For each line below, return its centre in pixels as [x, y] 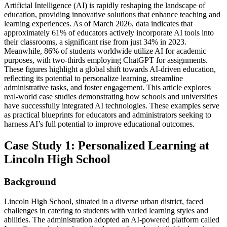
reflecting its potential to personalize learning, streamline [93, 79]
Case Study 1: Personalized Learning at [107, 146]
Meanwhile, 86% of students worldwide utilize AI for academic [105, 51]
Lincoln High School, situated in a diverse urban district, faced [104, 201]
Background [30, 182]
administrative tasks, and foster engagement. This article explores [107, 88]
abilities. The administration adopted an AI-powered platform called [112, 219]
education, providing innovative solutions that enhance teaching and [112, 15]
